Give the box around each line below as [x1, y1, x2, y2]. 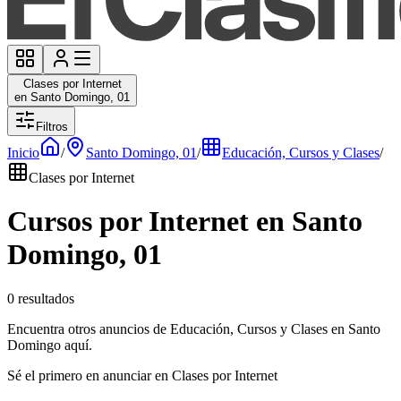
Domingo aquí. [7, 337, 92, 353]
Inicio [7, 145, 39, 160]
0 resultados [7, 290, 74, 306]
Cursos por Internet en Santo [7, 205, 363, 238]
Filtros [36, 120, 68, 133]
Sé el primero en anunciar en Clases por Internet [7, 367, 277, 383]
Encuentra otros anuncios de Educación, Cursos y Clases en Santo [7, 320, 380, 337]
